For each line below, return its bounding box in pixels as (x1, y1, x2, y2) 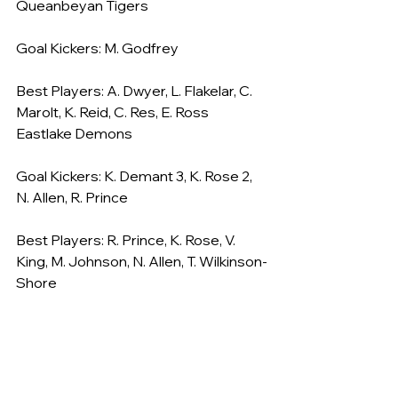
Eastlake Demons (16, 124, 132, 142)
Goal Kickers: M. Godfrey (16, 39, 179, 57)
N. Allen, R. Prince (16, 188, 128, 206)
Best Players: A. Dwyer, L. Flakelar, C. (16, 82, 255, 99)
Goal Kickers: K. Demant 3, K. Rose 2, (16, 167, 255, 185)
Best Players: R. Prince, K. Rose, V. (16, 231, 238, 249)
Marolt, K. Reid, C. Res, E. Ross (16, 103, 209, 121)
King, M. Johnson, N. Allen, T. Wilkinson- (16, 252, 267, 270)
